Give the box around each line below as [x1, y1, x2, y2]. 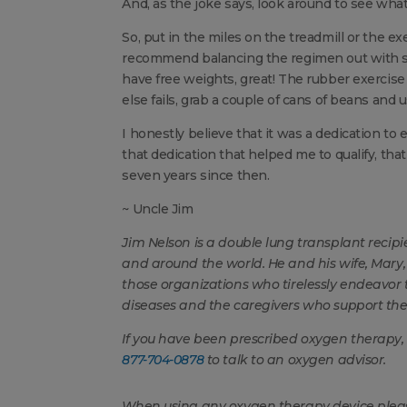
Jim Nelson [122, 234, 192, 252]
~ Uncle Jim [122, 201, 194, 218]
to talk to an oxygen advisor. [203, 352, 390, 369]
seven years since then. [122, 167, 270, 184]
